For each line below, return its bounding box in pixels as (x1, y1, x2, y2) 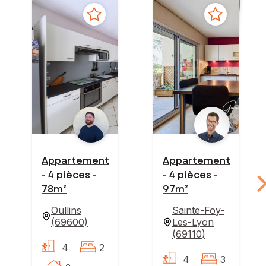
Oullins (51, 204, 81, 216)
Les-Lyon (172, 216, 214, 228)
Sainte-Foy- (172, 204, 224, 216)
